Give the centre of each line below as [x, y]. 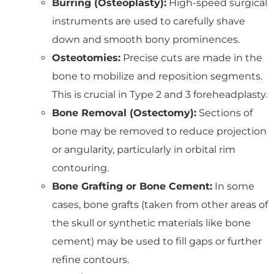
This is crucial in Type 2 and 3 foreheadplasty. [160, 94]
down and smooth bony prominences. [146, 39]
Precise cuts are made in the [191, 57]
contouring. [80, 168]
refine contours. [91, 259]
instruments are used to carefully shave [149, 21]
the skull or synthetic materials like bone [151, 223]
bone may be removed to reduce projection [159, 131]
